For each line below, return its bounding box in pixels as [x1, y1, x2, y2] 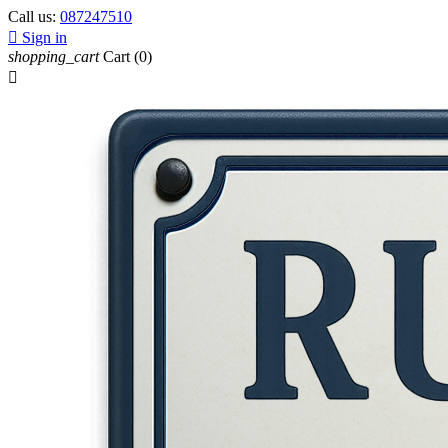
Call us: [8, 8, 60, 25]
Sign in [22, 29, 67, 46]
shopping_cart [8, 48, 99, 65]
